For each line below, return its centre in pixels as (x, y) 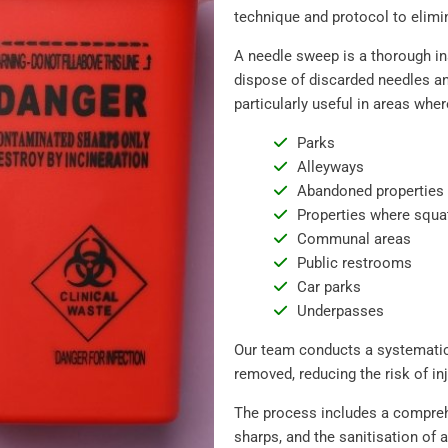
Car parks (328, 287)
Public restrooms (354, 263)
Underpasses (340, 311)
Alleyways (330, 167)
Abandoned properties (370, 191)
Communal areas (353, 239)
